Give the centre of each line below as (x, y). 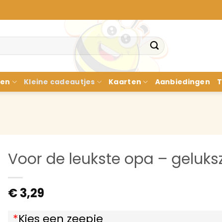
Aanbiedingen (182, 82)
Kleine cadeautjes (59, 82)
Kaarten (125, 82)
